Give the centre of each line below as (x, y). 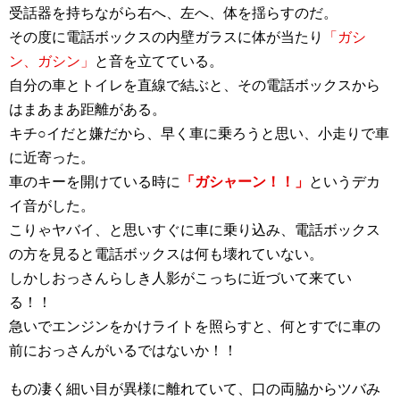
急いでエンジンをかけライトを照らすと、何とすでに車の (195, 326)
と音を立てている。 (159, 61)
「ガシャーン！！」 (245, 182)
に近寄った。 (52, 158)
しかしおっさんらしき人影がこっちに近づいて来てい (180, 278)
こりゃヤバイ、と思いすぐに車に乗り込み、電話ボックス (195, 230)
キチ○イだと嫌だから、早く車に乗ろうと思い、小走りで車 (199, 133)
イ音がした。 (52, 206)
